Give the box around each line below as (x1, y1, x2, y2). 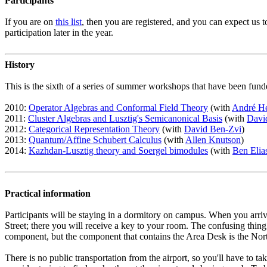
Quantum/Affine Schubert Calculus (29, 135, 162, 145)
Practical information (5, 188, 91, 198)
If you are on (5, 17, 55, 27)
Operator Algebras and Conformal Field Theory (29, 103, 208, 113)
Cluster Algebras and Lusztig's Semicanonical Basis (28, 113, 222, 123)
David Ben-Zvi (184, 124, 241, 134)
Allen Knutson (185, 135, 241, 145)
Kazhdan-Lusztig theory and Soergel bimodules (29, 145, 208, 156)
